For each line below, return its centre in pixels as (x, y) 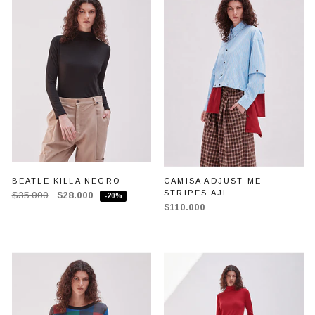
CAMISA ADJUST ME (213, 181)
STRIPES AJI (195, 193)
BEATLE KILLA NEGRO (66, 181)
